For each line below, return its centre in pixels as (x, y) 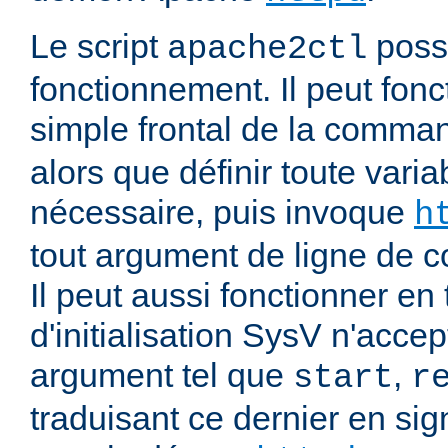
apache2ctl (267, 49)
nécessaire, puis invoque (222, 212)
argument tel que (161, 375)
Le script (98, 46)
